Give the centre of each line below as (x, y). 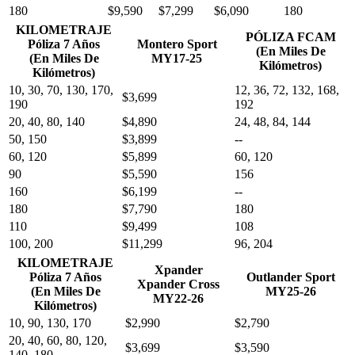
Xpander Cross (178, 284)
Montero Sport (177, 44)
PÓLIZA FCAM (290, 37)
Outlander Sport (290, 277)
